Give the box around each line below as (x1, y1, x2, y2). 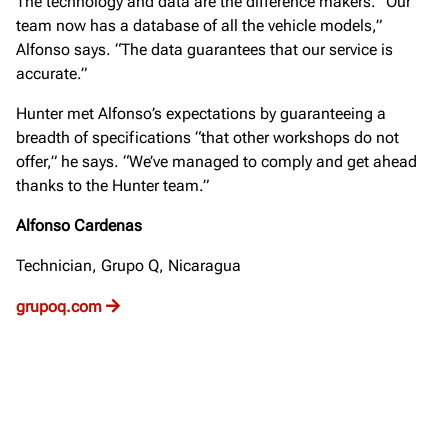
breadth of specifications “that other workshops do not (16, 128, 399, 147)
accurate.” (16, 64, 87, 83)
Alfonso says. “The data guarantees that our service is (16, 40, 393, 59)
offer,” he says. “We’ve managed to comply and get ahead (16, 152, 417, 171)
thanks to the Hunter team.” (16, 176, 209, 195)
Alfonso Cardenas (16, 216, 142, 235)
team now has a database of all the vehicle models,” (16, 16, 382, 35)
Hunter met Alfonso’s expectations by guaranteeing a (16, 104, 386, 123)
